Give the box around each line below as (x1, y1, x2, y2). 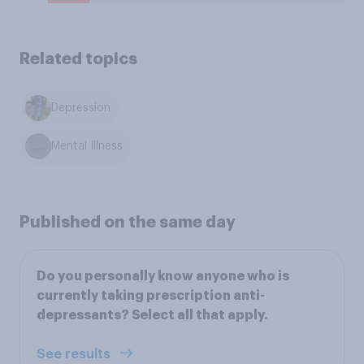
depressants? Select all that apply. (37, 308, 268, 322)
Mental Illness (51, 141, 123, 153)
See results (37, 347, 114, 361)
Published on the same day (19, 213, 236, 230)
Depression (51, 102, 111, 115)
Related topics (19, 50, 137, 67)
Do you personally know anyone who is (37, 269, 289, 283)
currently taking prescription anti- (37, 288, 265, 302)
